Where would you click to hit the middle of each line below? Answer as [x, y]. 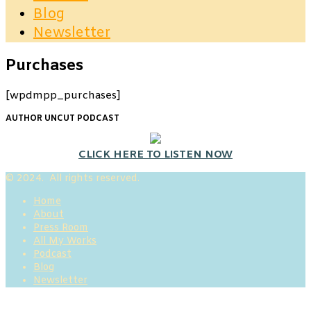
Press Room [61, 228]
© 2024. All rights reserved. [73, 179]
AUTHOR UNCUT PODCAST [62, 119]
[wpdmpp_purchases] [63, 96]
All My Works [65, 242]
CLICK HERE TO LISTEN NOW [155, 155]
